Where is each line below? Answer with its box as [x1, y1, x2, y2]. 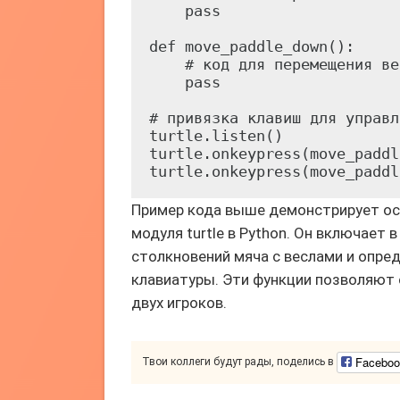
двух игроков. [131, 294, 227, 312]
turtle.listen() [149, 127, 283, 145]
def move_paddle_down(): [149, 37, 354, 55]
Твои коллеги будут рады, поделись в [142, 355, 337, 369]
